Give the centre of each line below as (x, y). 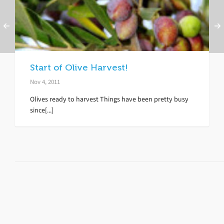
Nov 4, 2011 (45, 81)
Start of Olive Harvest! (79, 67)
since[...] (42, 110)
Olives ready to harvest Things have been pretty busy (109, 99)
